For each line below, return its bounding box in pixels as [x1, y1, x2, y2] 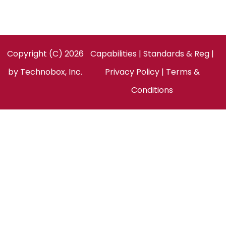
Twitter [90, 11, 115, 22]
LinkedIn [65, 11, 93, 22]
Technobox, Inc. [20, 66, 83, 78]
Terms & [165, 66, 200, 78]
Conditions [131, 84, 174, 96]
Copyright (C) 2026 [7, 48, 84, 60]
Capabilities [90, 48, 137, 60]
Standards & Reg [143, 48, 210, 60]
